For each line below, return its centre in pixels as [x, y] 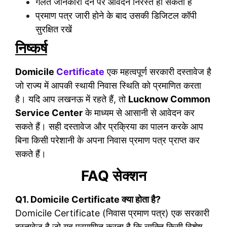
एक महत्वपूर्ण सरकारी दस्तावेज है [158, 71]
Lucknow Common [169, 99]
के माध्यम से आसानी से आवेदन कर [139, 112]
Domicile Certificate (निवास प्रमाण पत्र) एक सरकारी [112, 213]
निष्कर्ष [31, 48]
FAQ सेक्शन [113, 176]
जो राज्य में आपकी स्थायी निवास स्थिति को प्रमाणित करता [108, 85]
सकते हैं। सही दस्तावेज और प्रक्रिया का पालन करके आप [109, 126]
